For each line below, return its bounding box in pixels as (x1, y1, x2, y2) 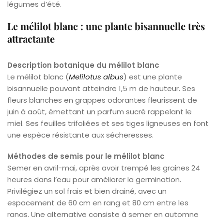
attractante (7, 31, 55, 45)
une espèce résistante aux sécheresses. (7, 129, 154, 140)
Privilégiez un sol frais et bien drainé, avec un (7, 186, 167, 196)
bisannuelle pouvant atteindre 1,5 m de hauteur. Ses (7, 83, 195, 93)
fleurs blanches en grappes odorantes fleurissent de (7, 94, 197, 105)
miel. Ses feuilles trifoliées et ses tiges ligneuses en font (7, 118, 209, 128)
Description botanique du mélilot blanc (7, 60, 159, 70)
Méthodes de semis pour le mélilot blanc (7, 151, 165, 161)
